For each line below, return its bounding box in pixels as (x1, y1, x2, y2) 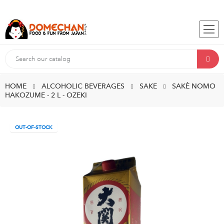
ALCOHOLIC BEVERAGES (41, 81, 124, 91)
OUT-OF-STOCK (15, 124, 52, 131)
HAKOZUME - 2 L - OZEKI (5, 90, 87, 100)
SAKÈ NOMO (172, 81, 215, 91)
